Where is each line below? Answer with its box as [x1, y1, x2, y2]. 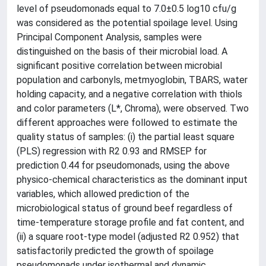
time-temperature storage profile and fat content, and [17, 216, 244, 228]
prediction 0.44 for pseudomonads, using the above [17, 159, 230, 171]
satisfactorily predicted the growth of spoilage [17, 245, 214, 256]
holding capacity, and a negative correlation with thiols [17, 88, 242, 100]
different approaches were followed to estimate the [17, 116, 237, 128]
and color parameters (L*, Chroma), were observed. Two [17, 102, 249, 114]
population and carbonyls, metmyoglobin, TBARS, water [17, 74, 248, 85]
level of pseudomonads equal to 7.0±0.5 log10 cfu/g [17, 2, 236, 14]
